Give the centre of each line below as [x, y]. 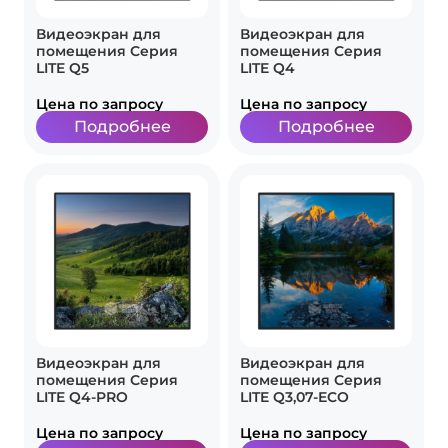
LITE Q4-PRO [82, 397]
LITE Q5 [62, 68]
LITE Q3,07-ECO [294, 397]
